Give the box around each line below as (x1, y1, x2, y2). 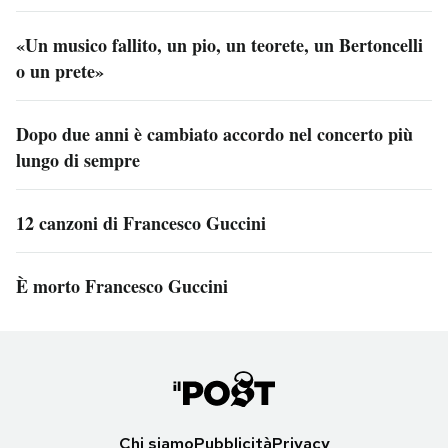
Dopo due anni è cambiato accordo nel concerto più (16, 120, 413, 147)
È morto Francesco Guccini (16, 272, 228, 299)
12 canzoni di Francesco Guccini (16, 209, 266, 236)
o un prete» (16, 57, 104, 84)
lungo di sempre (16, 146, 140, 173)
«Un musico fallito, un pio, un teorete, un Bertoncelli (16, 31, 423, 58)
